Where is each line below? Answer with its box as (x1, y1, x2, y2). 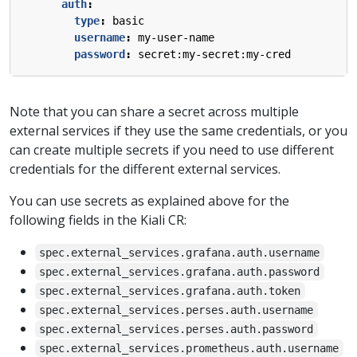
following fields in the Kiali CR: (10, 211, 186, 229)
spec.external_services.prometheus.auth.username (39, 342, 339, 355)
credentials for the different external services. (10, 160, 280, 178)
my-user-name (138, 31, 214, 45)
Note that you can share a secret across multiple (10, 103, 299, 121)
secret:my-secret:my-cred (138, 48, 291, 61)
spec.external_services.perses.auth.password (39, 323, 314, 336)
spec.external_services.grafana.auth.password (39, 265, 320, 279)
